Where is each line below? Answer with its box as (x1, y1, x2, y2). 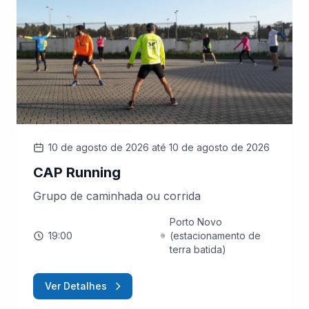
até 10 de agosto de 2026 (152, 141, 270, 153)
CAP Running (33, 163, 121, 181)
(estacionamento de (170, 229, 261, 241)
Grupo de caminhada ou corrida (33, 188, 201, 203)
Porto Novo (170, 215, 223, 228)
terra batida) (170, 243, 227, 255)
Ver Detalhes (45, 279, 107, 292)
